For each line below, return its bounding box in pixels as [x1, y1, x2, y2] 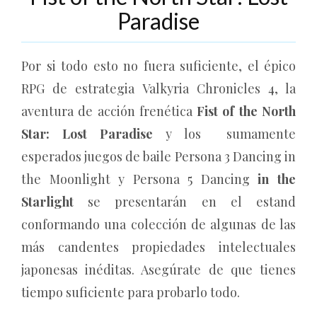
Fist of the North [197, 102, 296, 120]
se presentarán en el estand [88, 192, 296, 210]
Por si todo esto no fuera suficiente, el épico [21, 57, 296, 74]
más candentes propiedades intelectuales [21, 238, 296, 255]
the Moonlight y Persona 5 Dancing [21, 170, 258, 188]
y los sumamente [166, 125, 296, 142]
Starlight [21, 192, 88, 210]
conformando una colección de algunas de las [21, 215, 296, 233]
